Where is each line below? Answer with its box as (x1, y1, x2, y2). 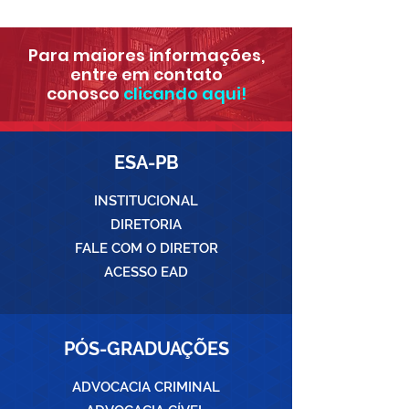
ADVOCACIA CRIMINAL (72, 379, 220, 395)
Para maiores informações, (27, 44, 265, 67)
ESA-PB (113, 152, 179, 173)
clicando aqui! (122, 82, 246, 105)
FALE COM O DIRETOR (74, 240, 218, 257)
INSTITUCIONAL (94, 193, 198, 209)
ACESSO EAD (104, 264, 188, 280)
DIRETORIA (110, 216, 182, 233)
